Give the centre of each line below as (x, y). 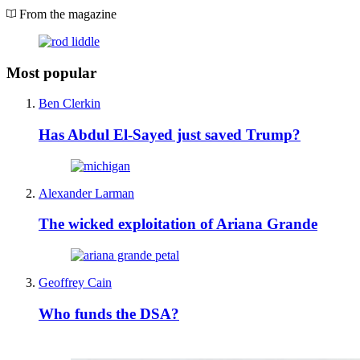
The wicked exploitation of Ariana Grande (178, 224)
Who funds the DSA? (109, 313)
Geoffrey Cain (75, 283)
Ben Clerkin (70, 104)
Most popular (51, 72)
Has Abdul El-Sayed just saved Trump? (170, 135)
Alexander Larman (86, 193)
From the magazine (66, 14)
